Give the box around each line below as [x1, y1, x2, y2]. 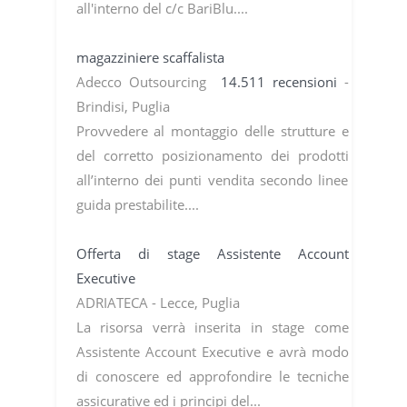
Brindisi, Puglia [75, 96, 174, 115]
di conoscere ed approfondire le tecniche [75, 366, 349, 385]
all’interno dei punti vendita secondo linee [75, 170, 349, 189]
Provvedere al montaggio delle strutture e [75, 121, 349, 140]
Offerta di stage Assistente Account [75, 243, 349, 263]
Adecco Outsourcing [75, 72, 221, 91]
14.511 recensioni [220, 72, 344, 91]
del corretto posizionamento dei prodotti [75, 145, 349, 164]
